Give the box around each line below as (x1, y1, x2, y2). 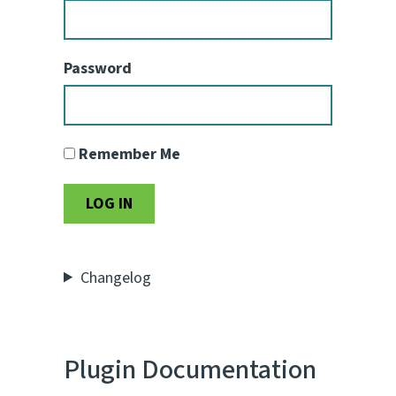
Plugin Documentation (64, 350, 316, 389)
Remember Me (75, 143, 180, 166)
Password (64, 57, 132, 80)
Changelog (80, 266, 152, 289)
